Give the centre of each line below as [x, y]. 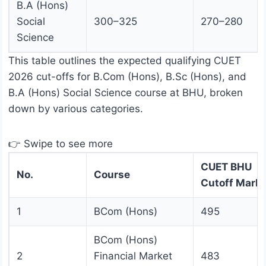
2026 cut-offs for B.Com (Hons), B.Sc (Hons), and [127, 77]
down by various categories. [76, 109]
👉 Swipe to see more [61, 144]
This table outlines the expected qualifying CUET [125, 61]
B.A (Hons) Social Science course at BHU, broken [126, 93]
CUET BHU [226, 167]
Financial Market [133, 256]
